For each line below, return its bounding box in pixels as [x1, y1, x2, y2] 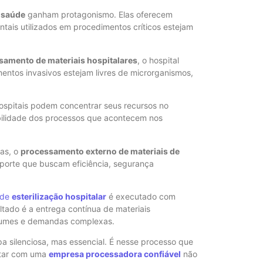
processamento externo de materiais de [21, 146, 180, 156]
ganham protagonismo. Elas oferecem [25, 9, 173, 20]
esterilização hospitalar [12, 191, 106, 202]
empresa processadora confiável [49, 249, 181, 259]
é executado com [106, 191, 176, 202]
